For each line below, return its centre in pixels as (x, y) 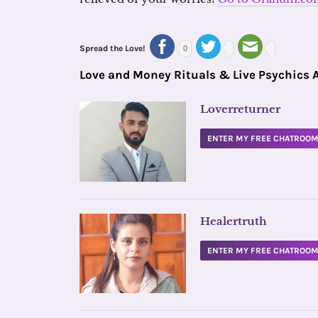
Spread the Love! (113, 48)
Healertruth (234, 221)
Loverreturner (240, 109)
